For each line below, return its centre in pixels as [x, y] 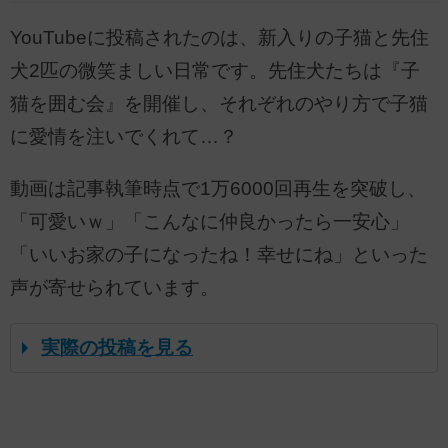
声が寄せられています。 [114, 287]
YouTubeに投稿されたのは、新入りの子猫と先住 [219, 38]
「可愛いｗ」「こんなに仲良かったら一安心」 [209, 221]
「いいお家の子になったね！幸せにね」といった [219, 254]
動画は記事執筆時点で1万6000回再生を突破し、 [218, 188]
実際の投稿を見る [117, 347]
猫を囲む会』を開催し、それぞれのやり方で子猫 [219, 104]
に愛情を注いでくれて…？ [124, 137]
